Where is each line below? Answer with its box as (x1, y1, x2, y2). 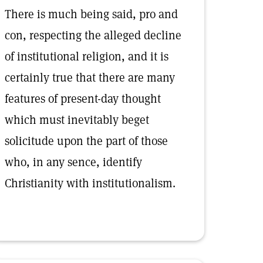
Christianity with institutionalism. (5, 176, 176, 191)
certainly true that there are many (5, 70, 175, 85)
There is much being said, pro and (5, 6, 178, 22)
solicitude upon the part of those (5, 133, 168, 149)
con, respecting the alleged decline (5, 28, 181, 43)
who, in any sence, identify (5, 154, 142, 170)
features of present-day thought (5, 91, 161, 106)
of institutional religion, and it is (5, 49, 168, 64)
